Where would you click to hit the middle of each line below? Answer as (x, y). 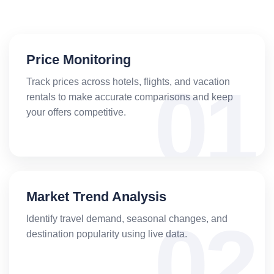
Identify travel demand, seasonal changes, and (127, 218)
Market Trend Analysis (96, 196)
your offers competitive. (76, 112)
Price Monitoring (79, 59)
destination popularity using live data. (107, 234)
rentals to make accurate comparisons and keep (130, 97)
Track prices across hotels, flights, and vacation (128, 81)
